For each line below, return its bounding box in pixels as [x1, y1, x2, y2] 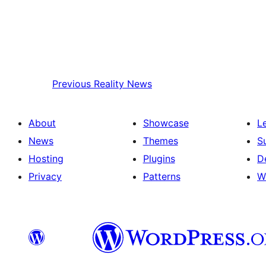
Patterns [142, 170, 180, 182]
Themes [142, 134, 178, 147]
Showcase [142, 116, 189, 129]
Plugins [142, 152, 175, 164]
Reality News [94, 77, 152, 90]
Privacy [28, 170, 62, 182]
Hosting [28, 152, 64, 164]
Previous [52, 77, 91, 90]
